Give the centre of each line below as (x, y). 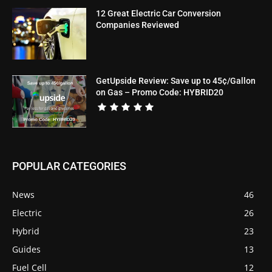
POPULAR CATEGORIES (69, 166)
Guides (26, 249)
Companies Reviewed (138, 25)
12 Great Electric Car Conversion (159, 13)
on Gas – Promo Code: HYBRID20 (160, 93)
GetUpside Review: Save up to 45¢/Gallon (176, 81)
